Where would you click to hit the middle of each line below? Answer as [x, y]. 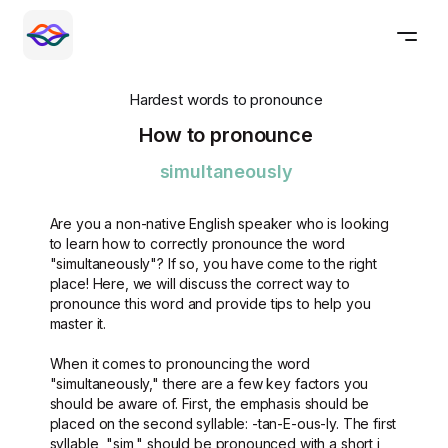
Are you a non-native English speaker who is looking [219, 223]
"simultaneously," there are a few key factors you [209, 383]
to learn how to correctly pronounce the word [197, 243]
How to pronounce [226, 135]
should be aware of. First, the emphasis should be [209, 403]
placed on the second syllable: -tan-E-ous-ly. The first [223, 423]
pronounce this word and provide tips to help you [210, 303]
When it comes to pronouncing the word [180, 363]
